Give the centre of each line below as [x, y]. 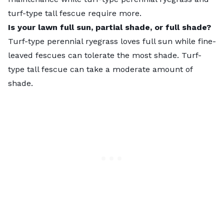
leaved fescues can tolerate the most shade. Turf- [105, 55]
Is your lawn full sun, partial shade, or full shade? [109, 27]
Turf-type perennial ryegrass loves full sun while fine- [112, 41]
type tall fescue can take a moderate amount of [100, 69]
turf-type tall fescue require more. [75, 13]
